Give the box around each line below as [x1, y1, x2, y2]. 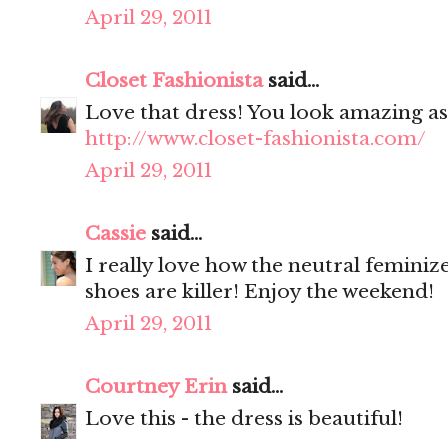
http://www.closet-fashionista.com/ [85, 127, 426, 151]
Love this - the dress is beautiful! [85, 407, 403, 431]
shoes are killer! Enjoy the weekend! [85, 280, 434, 304]
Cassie [85, 222, 146, 246]
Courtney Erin [85, 375, 227, 399]
